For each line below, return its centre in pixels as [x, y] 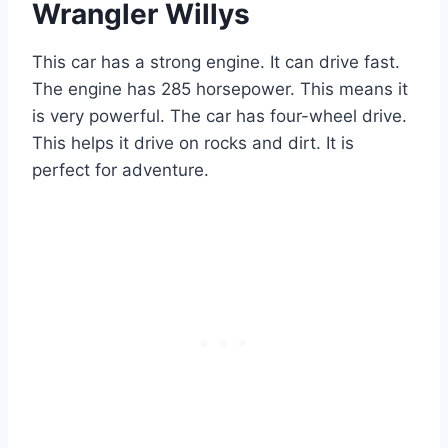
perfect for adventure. [120, 169]
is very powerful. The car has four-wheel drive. [219, 115]
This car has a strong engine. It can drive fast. [216, 61]
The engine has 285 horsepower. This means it [220, 88]
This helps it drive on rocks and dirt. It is [193, 142]
